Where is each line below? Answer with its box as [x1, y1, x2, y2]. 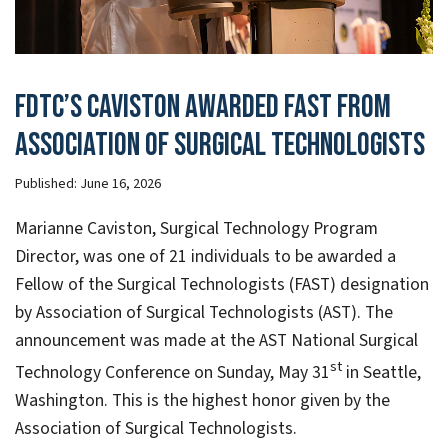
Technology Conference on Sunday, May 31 [15, 359, 330, 385]
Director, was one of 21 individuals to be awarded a [15, 244, 396, 270]
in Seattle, [342, 359, 421, 385]
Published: [15, 174, 80, 195]
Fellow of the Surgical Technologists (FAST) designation [15, 272, 429, 298]
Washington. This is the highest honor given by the [15, 387, 390, 413]
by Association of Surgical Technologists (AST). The [15, 300, 393, 326]
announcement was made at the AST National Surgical [15, 328, 418, 354]
